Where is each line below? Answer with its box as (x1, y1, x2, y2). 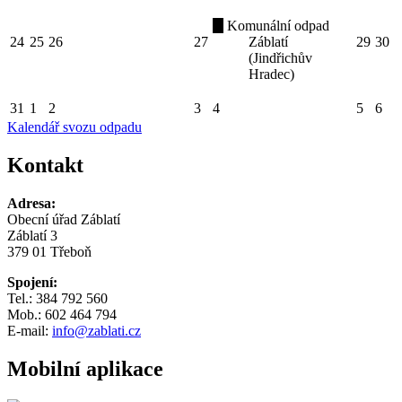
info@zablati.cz (52, 323, 141, 339)
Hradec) (249, 66, 294, 83)
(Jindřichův (249, 50, 312, 66)
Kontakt (7, 153, 83, 178)
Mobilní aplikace (7, 356, 163, 380)
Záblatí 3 (7, 228, 57, 244)
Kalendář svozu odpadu (7, 119, 142, 135)
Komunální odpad (223, 18, 329, 34)
